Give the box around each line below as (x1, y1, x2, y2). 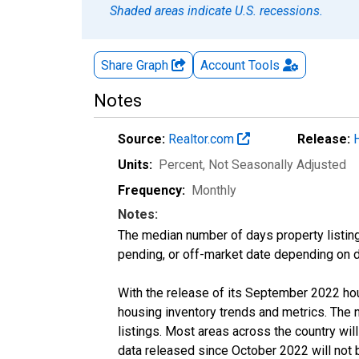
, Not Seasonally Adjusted (203, 156, 346, 172)
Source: (118, 131, 165, 147)
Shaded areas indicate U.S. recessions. (110, 2, 323, 18)
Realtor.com (168, 131, 237, 147)
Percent (159, 156, 203, 172)
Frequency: (118, 182, 185, 198)
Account (200, 57, 245, 73)
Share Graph (101, 57, 171, 73)
